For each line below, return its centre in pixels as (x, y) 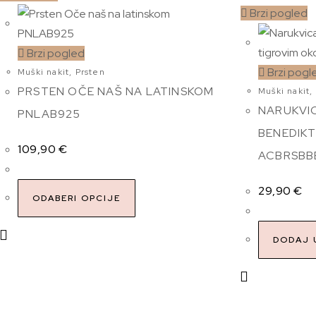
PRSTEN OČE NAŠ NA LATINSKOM (116, 92)
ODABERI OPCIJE (77, 199)
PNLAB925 (49, 114)
